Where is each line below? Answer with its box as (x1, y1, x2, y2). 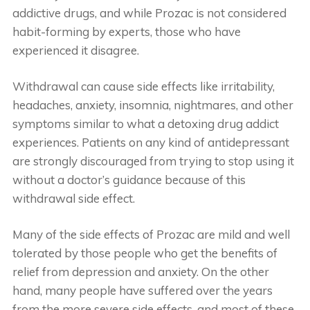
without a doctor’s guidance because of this (12, 172, 246, 187)
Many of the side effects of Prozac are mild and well (12, 226, 290, 241)
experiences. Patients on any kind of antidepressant (12, 134, 289, 149)
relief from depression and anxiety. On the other (12, 264, 269, 279)
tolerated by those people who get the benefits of (12, 245, 277, 260)
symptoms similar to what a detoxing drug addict (12, 116, 279, 131)
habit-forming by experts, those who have (12, 24, 241, 39)
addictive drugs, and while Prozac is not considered (12, 5, 286, 20)
